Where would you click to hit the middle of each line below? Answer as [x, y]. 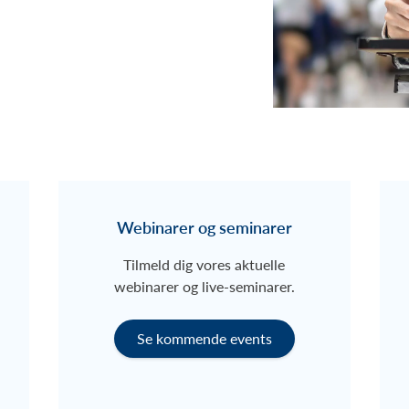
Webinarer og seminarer [204, 227]
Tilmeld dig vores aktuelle [204, 265]
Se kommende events [204, 339]
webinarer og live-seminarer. [204, 287]
